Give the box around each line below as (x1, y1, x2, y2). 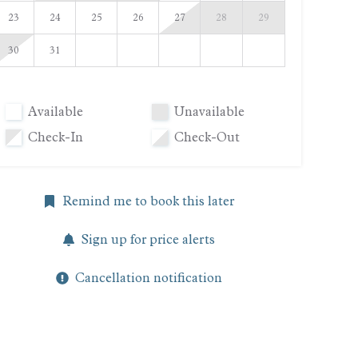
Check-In (27, 129, 83, 145)
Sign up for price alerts (82, 232, 215, 248)
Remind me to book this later (62, 193, 234, 209)
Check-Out (173, 129, 240, 145)
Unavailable (173, 104, 245, 120)
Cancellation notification (74, 270, 222, 286)
